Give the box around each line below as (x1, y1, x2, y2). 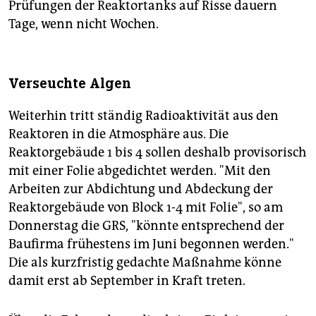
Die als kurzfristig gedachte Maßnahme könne (8, 255, 281, 271)
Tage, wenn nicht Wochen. (8, 16, 159, 32)
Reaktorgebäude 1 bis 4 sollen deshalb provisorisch (8, 145, 306, 161)
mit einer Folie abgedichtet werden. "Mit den (8, 163, 271, 179)
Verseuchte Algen (8, 75, 131, 93)
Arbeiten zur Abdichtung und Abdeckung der (8, 181, 273, 197)
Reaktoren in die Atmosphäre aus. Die (8, 126, 229, 142)
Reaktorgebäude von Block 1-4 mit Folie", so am (8, 200, 283, 216)
